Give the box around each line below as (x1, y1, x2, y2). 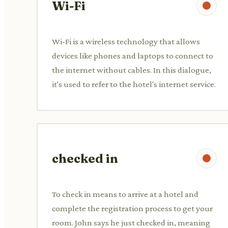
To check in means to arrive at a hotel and (52, 189, 198, 199)
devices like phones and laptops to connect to (52, 50, 213, 61)
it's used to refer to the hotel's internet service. (52, 79, 216, 89)
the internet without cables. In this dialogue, (52, 65, 211, 75)
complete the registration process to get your (52, 203, 213, 213)
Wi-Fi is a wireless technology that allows (52, 36, 200, 46)
